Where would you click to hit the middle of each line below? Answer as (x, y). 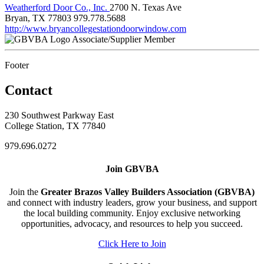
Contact (29, 90)
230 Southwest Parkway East (59, 115)
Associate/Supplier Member (123, 39)
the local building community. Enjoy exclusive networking (132, 213)
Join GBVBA (132, 169)
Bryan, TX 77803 (38, 18)
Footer (17, 65)
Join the (25, 192)
